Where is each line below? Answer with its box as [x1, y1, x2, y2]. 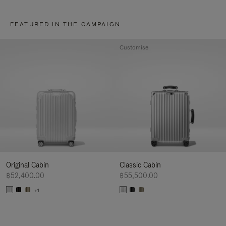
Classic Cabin [119, 160, 161, 170]
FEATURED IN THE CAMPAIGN [10, 20, 121, 28]
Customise [119, 43, 148, 51]
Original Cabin [6, 160, 49, 170]
